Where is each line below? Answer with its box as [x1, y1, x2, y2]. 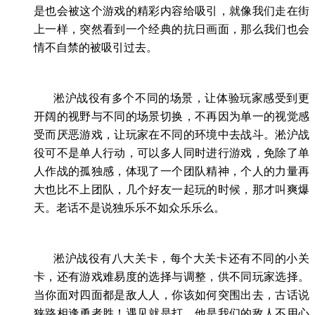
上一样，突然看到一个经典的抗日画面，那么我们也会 [34, 22, 309, 35]
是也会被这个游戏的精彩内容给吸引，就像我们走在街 [34, 4, 309, 17]
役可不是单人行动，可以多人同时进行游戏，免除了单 [34, 146, 309, 159]
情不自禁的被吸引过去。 [34, 41, 157, 53]
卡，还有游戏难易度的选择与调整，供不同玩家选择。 [34, 270, 309, 283]
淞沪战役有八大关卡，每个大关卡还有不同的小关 [53, 252, 309, 264]
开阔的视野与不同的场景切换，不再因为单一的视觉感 [34, 110, 309, 122]
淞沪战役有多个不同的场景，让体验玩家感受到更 [53, 91, 309, 104]
